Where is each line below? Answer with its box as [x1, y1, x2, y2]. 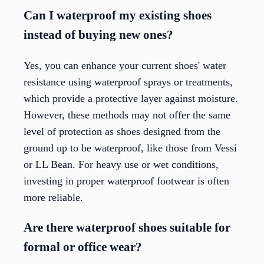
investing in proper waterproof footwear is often [24, 175, 229, 187]
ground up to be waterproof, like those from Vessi [24, 142, 237, 154]
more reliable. [24, 192, 83, 204]
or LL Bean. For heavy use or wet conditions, [24, 159, 219, 171]
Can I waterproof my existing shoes [24, 8, 212, 23]
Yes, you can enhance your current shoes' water [24, 60, 226, 72]
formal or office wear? [24, 240, 142, 255]
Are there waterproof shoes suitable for [24, 220, 230, 235]
